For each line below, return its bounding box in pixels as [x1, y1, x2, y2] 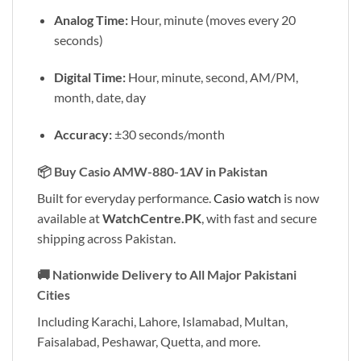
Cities [37, 287, 70, 303]
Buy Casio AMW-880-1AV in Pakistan [54, 163, 268, 179]
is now [281, 189, 319, 205]
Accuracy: [53, 126, 112, 142]
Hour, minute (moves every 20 [127, 12, 296, 28]
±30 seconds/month [111, 126, 225, 142]
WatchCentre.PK [102, 210, 201, 226]
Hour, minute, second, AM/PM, [125, 68, 298, 85]
